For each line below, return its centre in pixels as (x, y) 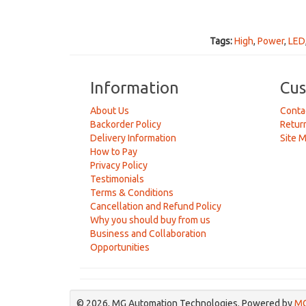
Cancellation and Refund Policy (156, 206)
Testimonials (117, 179)
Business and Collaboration (148, 234)
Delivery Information (133, 138)
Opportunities (120, 247)
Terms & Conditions (132, 193)
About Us (110, 111)
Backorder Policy (126, 124)
